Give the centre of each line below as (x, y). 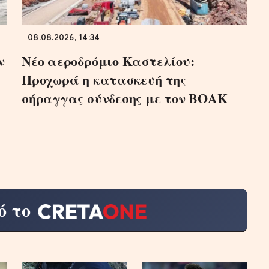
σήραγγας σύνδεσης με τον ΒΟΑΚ (125, 98)
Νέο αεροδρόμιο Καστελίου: (108, 61)
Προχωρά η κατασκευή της (104, 80)
